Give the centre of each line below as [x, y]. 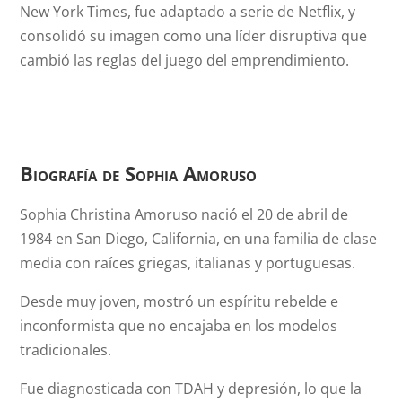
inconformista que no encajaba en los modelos [179, 326]
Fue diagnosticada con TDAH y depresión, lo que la [191, 389]
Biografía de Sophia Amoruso [139, 173]
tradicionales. [66, 350]
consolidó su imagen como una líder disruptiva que [194, 36]
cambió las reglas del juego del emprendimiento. [185, 60]
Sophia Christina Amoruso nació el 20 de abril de [184, 214]
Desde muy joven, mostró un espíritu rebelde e [179, 301]
